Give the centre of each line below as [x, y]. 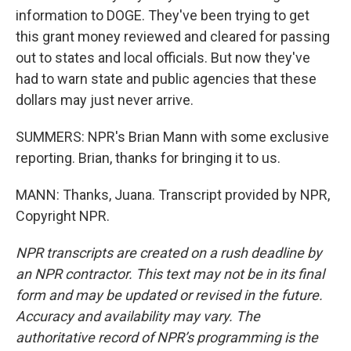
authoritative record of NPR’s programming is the [167, 337]
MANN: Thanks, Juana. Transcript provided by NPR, [173, 195]
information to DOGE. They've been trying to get [163, 15]
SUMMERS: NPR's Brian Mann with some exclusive [172, 137]
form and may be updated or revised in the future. [169, 295]
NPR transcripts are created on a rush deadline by [169, 253]
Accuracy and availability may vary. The [138, 316]
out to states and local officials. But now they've [163, 58]
